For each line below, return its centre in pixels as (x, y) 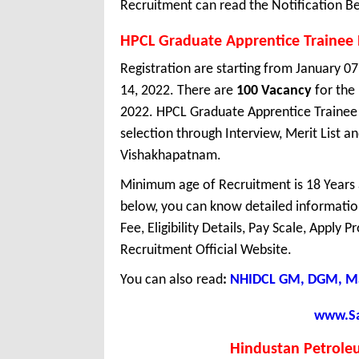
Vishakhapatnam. (171, 156)
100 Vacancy (274, 91)
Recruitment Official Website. (206, 251)
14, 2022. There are (178, 91)
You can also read (171, 280)
